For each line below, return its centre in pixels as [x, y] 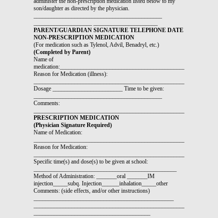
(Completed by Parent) [62, 52]
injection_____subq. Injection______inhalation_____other [101, 183]
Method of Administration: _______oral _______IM [94, 176]
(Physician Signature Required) [73, 125]
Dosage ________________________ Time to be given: [99, 88]
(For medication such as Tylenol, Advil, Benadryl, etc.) [96, 45]
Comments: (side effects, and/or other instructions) [92, 191]
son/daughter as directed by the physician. [82, 8]
